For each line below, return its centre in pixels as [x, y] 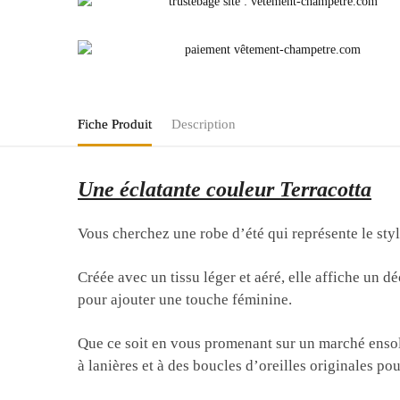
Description [204, 124]
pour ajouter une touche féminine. [185, 299]
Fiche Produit [115, 124]
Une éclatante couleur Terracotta [225, 189]
